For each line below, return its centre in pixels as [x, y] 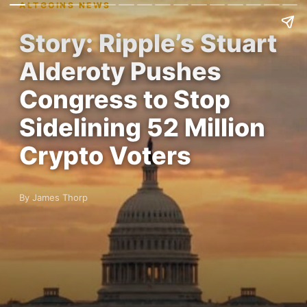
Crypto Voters [105, 156]
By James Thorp [53, 197]
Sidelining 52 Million [142, 127]
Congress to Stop [125, 99]
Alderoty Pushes [120, 71]
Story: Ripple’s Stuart [148, 43]
